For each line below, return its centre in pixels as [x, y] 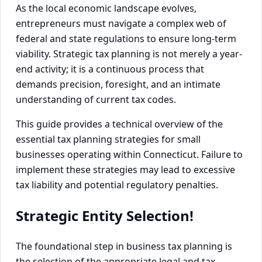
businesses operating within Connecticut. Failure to [129, 154]
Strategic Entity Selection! [105, 215]
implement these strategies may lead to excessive [125, 170]
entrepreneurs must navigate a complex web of [121, 23]
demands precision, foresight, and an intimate [118, 84]
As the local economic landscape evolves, [106, 8]
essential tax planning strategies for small [108, 139]
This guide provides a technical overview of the [119, 124]
